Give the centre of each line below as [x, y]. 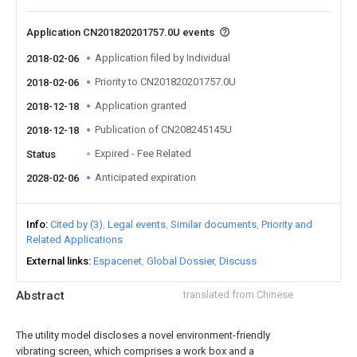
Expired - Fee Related [143, 153]
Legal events [137, 224]
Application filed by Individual [163, 58]
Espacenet [118, 261]
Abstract [40, 296]
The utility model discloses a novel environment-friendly [143, 335]
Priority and [287, 224]
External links [57, 261]
